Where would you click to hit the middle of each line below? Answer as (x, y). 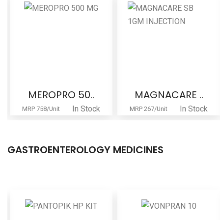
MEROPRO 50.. (61, 95)
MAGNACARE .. (169, 95)
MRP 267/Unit (149, 109)
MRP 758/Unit (41, 109)
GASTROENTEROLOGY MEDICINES (85, 150)
